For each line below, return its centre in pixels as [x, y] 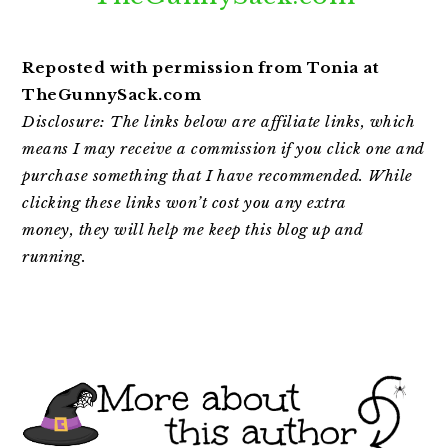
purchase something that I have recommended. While [217, 176]
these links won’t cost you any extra [215, 203]
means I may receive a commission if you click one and [223, 149]
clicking [53, 203]
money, [48, 230]
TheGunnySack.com [112, 95]
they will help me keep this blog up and [219, 230]
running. [54, 257]
